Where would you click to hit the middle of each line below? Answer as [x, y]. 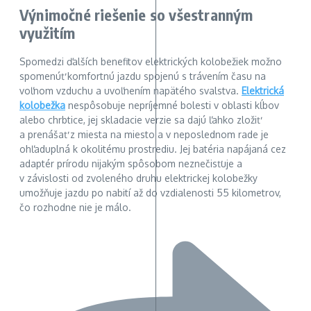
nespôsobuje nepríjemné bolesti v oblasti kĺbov [172, 106]
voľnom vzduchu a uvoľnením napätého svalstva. [131, 91]
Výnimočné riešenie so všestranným [136, 15]
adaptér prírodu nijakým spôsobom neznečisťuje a [131, 164]
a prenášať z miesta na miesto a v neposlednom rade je [144, 135]
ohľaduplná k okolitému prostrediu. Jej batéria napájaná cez [153, 149]
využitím [48, 33]
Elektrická [263, 91]
